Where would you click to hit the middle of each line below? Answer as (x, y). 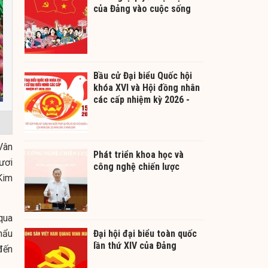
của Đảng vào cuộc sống (142, 8)
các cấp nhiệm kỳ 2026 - (141, 99)
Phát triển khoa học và (138, 154)
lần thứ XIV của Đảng (135, 245)
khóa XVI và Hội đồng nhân (147, 87)
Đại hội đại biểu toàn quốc (145, 233)
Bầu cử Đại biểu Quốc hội (143, 75)
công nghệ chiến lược (136, 166)
